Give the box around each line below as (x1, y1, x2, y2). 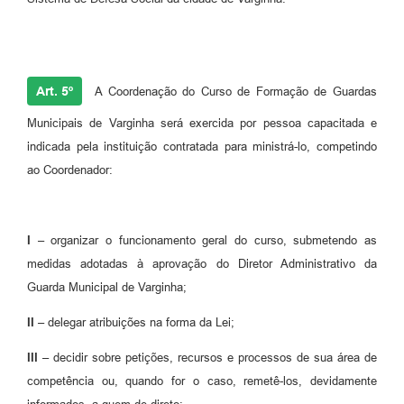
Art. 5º (36, 84, 73, 99)
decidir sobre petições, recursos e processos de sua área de (49, 351, 377, 365)
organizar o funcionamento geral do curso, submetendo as (50, 234, 378, 248)
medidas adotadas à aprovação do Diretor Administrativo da (27, 257, 377, 271)
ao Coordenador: (27, 163, 113, 178)
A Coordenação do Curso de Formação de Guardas (95, 85, 377, 99)
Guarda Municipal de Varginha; (27, 280, 187, 295)
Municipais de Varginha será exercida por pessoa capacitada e (27, 116, 377, 131)
